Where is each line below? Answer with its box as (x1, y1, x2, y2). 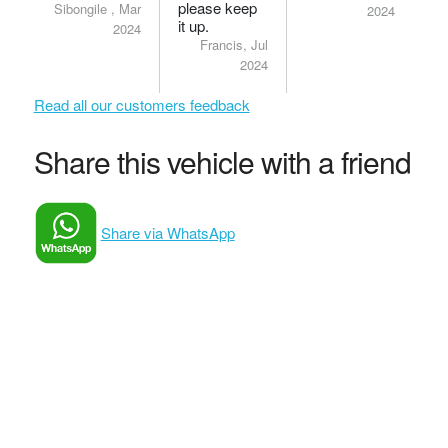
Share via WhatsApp (100, 222, 235, 243)
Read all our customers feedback (33, 94, 250, 115)
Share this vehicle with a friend (33, 140, 411, 183)
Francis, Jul (199, 35, 268, 54)
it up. (178, 15, 210, 36)
